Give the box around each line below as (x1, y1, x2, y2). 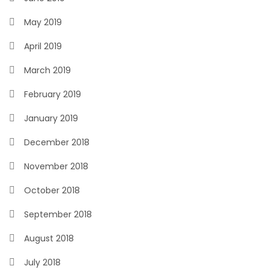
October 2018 (24, 184, 80, 196)
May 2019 (24, 16, 62, 28)
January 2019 (24, 112, 78, 124)
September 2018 (24, 208, 92, 220)
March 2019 (24, 64, 71, 76)
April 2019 (24, 40, 62, 52)
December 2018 (24, 136, 89, 148)
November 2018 (24, 160, 88, 172)
